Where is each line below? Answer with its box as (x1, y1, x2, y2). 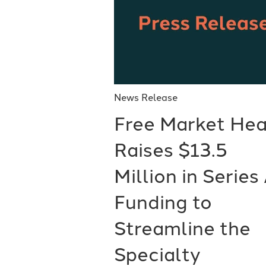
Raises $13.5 (114, 138, 227, 161)
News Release (114, 91, 178, 103)
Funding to (114, 191, 212, 214)
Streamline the (114, 217, 251, 240)
